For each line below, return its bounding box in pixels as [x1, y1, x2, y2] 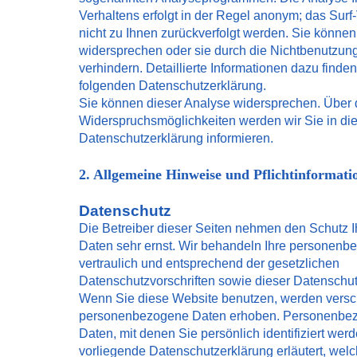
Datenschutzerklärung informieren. [79, 131, 273, 145]
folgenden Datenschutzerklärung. [79, 79, 266, 92]
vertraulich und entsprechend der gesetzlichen [79, 257, 339, 270]
